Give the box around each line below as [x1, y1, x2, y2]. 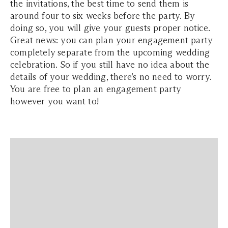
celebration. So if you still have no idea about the [10, 59, 210, 71]
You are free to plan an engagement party [10, 83, 181, 95]
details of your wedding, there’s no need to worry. [10, 71, 212, 83]
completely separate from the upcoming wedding [10, 47, 210, 59]
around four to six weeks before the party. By [10, 10, 195, 22]
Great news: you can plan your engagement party [10, 35, 213, 46]
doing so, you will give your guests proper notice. [10, 22, 211, 34]
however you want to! [10, 96, 99, 107]
